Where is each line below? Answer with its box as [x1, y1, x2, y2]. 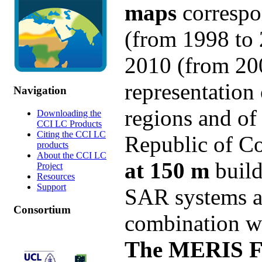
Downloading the [37, 108, 101, 118]
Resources [37, 171, 75, 181]
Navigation [13, 84, 67, 97]
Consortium [13, 203, 71, 216]
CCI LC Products [37, 118, 102, 129]
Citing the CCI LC [37, 129, 106, 139]
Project [37, 160, 63, 171]
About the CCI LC [37, 150, 106, 160]
